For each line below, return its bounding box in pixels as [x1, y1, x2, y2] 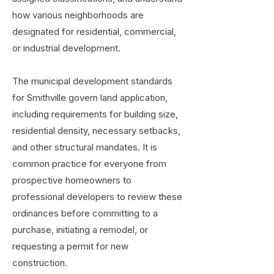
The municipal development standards [12, 75, 172, 87]
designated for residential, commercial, [12, 26, 176, 37]
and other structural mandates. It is [12, 141, 157, 153]
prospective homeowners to [12, 174, 131, 186]
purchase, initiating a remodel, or [12, 224, 148, 235]
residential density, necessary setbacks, [12, 125, 180, 136]
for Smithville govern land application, [12, 92, 168, 103]
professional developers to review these [12, 191, 182, 202]
